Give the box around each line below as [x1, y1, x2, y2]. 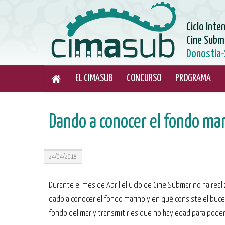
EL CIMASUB [75, 74, 113, 83]
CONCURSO [127, 74, 161, 83]
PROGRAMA [175, 74, 211, 83]
